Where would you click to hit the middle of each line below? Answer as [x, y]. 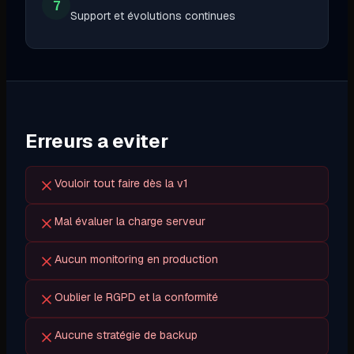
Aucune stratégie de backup [126, 335]
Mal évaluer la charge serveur [130, 222]
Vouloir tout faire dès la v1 [121, 184]
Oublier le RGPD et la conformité [136, 298]
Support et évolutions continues [153, 16]
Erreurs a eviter [97, 141]
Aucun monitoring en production [136, 260]
